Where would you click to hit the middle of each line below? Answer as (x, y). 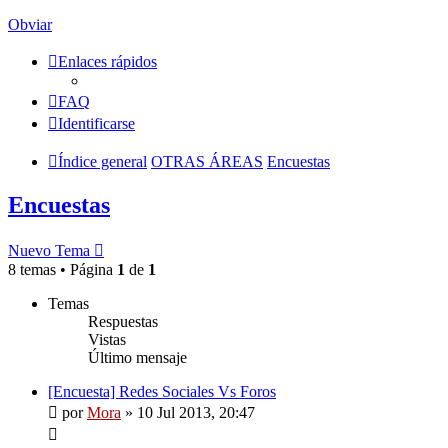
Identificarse (96, 123)
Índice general (102, 161)
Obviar (30, 24)
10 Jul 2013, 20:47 (196, 412)
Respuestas (123, 321)
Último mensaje (137, 357)
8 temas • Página (62, 269)
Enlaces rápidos (107, 61)
